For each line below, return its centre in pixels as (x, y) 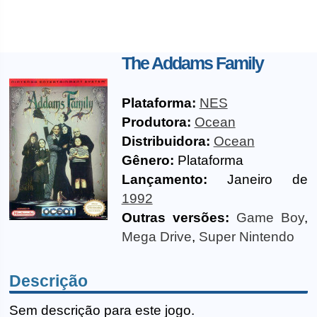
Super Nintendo (246, 237)
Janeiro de (257, 179)
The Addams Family (192, 63)
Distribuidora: (166, 141)
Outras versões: (175, 218)
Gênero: (148, 160)
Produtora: (156, 122)
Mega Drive (156, 237)
